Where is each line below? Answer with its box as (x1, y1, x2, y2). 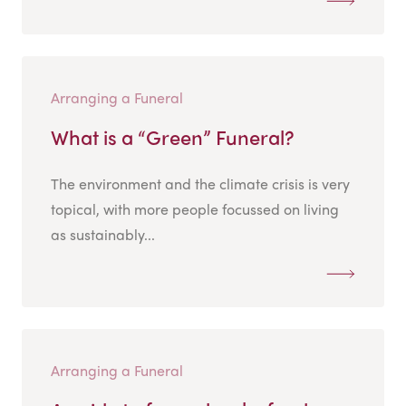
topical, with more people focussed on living (51, 198, 339, 220)
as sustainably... (51, 224, 155, 246)
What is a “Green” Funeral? (51, 122, 295, 152)
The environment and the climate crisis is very (51, 173, 350, 195)
